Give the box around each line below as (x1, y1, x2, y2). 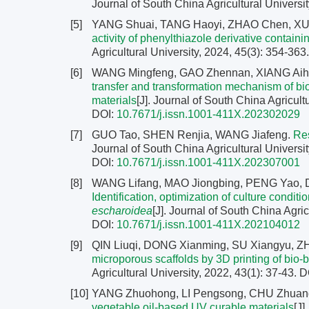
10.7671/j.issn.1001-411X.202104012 (117, 219, 300, 230)
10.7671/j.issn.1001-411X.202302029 (117, 108, 300, 120)
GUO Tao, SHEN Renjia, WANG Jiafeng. (92, 129, 293, 141)
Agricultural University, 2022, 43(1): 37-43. (92, 267, 299, 279)
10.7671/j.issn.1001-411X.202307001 (117, 157, 300, 168)
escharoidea (92, 205, 152, 217)
